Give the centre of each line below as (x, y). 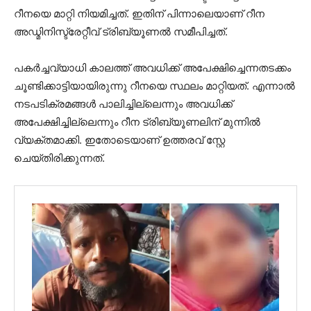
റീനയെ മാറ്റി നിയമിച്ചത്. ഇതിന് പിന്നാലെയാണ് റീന (139, 13)
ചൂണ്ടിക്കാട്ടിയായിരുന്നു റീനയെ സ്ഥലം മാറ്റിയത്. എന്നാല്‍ (154, 85)
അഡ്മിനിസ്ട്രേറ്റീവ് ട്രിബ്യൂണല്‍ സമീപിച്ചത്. (121, 31)
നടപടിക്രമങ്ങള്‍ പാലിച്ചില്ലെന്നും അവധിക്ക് (123, 103)
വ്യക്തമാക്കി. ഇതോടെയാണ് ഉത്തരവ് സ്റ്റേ (119, 140)
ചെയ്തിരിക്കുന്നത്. (59, 158)
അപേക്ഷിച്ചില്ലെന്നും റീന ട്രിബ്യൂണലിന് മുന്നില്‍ (137, 121)
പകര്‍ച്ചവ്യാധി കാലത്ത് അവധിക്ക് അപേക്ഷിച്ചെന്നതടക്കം (152, 67)
